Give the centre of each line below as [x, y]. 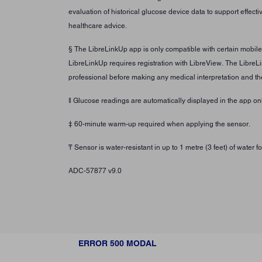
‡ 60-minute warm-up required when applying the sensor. [159, 124]
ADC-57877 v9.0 [95, 170]
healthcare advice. [98, 25]
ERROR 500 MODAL [118, 243]
